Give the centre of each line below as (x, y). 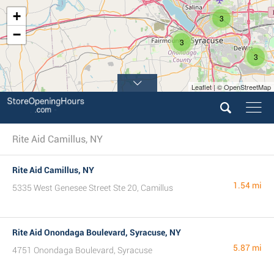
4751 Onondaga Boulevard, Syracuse (82, 250)
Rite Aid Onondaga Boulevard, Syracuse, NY (97, 232)
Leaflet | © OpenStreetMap (231, 87)
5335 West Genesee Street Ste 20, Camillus (93, 188)
